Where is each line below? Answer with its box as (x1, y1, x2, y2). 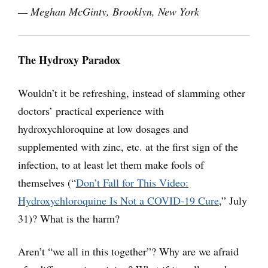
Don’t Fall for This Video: (76, 175, 188, 190)
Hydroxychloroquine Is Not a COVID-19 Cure (18, 193, 219, 208)
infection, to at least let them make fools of (18, 157, 204, 172)
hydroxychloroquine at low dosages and (18, 121, 188, 136)
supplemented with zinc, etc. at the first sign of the (18, 139, 238, 154)
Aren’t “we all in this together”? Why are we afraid (18, 244, 239, 259)
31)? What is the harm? (18, 211, 120, 226)
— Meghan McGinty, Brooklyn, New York (18, 4, 199, 19)
